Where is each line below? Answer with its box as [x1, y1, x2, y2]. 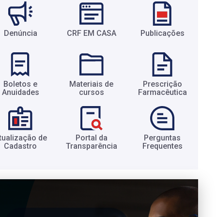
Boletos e [3, 79, 38, 89]
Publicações [140, 29, 185, 38]
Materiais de [69, 79, 114, 89]
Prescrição [142, 79, 182, 89]
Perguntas [144, 133, 181, 142]
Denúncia [3, 29, 37, 38]
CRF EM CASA [66, 29, 116, 38]
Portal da [75, 133, 108, 142]
